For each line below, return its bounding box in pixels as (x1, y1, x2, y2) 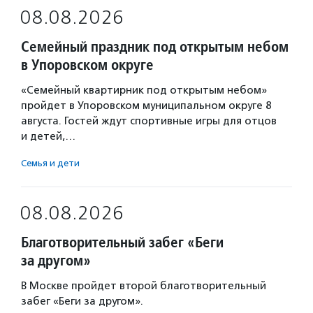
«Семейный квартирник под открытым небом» (21, 84, 267, 96)
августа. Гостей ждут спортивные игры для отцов (21, 115, 277, 127)
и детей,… (21, 130, 75, 143)
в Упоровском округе (21, 55, 154, 74)
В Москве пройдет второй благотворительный (21, 279, 266, 292)
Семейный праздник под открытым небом (21, 37, 289, 56)
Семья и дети (21, 158, 80, 168)
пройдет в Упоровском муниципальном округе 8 (21, 99, 271, 112)
